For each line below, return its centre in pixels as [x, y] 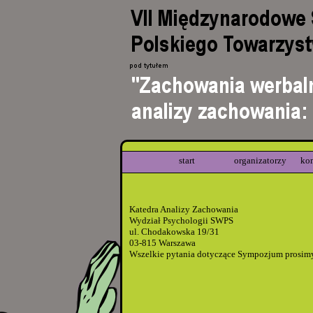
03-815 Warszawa [162, 242]
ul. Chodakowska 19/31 [174, 231]
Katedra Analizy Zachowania [184, 209]
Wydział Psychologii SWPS [181, 220]
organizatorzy [260, 161]
